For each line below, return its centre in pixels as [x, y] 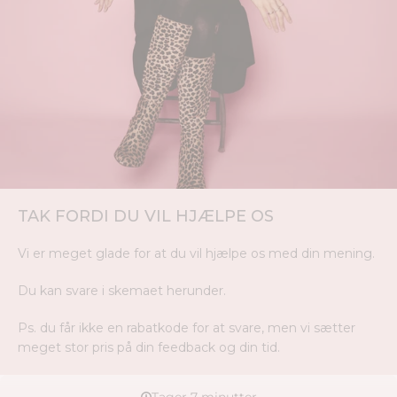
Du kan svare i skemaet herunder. [122, 291]
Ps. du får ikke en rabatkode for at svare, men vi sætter [187, 328]
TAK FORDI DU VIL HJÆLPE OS [146, 216]
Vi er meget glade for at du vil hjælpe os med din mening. [196, 253]
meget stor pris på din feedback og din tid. [149, 347]
